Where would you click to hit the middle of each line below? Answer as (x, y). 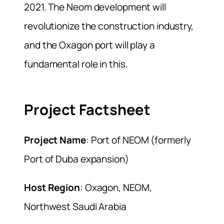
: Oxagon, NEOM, (116, 187)
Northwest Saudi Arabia (75, 206)
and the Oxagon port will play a (89, 45)
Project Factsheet (87, 109)
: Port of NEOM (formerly (138, 140)
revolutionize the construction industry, (109, 26)
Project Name (55, 140)
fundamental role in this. (76, 64)
